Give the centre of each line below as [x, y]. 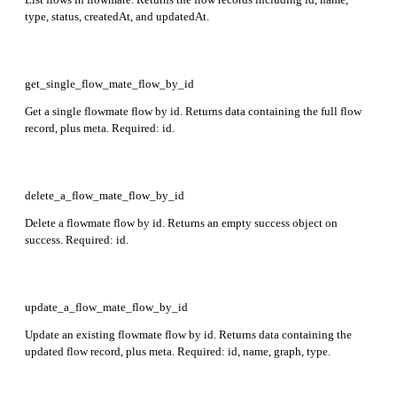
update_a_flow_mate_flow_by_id [106, 307]
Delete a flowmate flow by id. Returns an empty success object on [181, 222]
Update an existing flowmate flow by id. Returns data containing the [188, 334]
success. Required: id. [77, 239]
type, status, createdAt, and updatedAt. [117, 16]
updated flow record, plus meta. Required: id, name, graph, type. [178, 351]
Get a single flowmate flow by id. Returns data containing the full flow [193, 111]
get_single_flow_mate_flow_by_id [109, 83]
